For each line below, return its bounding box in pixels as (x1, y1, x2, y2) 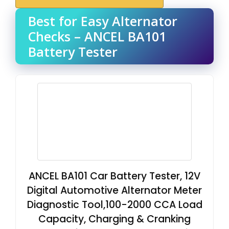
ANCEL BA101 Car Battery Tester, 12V (29, 169, 200, 183)
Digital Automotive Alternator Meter (27, 183, 202, 197)
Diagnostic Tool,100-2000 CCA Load (27, 197, 202, 212)
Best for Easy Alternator (28, 12, 177, 30)
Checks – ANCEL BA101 (28, 27, 166, 45)
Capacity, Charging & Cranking (38, 212, 191, 226)
